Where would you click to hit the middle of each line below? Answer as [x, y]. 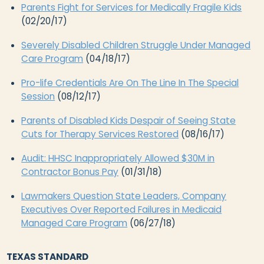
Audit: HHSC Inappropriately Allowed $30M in [118, 158]
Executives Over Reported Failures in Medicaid [122, 209]
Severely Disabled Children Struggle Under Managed [136, 45]
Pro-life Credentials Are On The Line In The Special [130, 82]
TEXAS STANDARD [48, 256]
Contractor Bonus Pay [70, 171]
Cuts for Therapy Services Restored [100, 134]
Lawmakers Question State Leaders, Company [124, 196]
